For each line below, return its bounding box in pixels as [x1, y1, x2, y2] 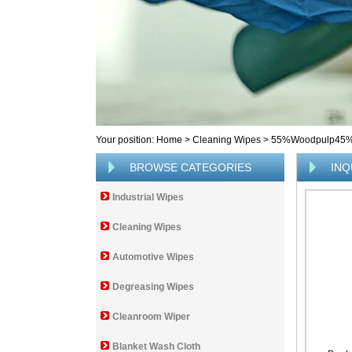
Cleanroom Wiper [112, 311, 190, 322]
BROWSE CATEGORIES [130, 161, 251, 174]
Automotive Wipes [112, 251, 194, 262]
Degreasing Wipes [112, 281, 194, 292]
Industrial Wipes [112, 192, 184, 203]
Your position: [96, 134, 156, 145]
